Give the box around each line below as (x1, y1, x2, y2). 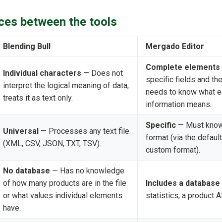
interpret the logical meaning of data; (3, 81, 129, 91)
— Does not (81, 68, 123, 78)
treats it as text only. (3, 93, 73, 103)
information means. (146, 100, 212, 110)
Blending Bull (3, 42, 51, 52)
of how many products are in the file (3, 178, 126, 188)
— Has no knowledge (50, 166, 124, 176)
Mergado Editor (146, 42, 204, 52)
